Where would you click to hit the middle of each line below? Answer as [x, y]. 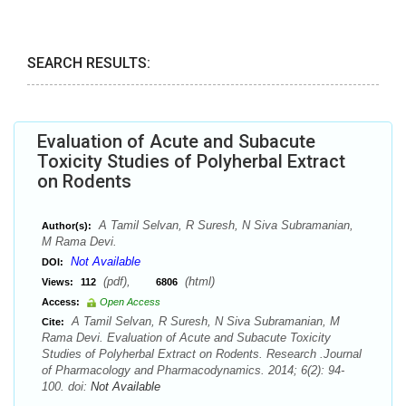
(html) [198, 281]
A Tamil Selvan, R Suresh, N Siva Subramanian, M [204, 321]
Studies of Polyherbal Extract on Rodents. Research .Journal [202, 354]
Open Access [130, 302]
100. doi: [66, 387]
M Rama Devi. [79, 242]
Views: [58, 282]
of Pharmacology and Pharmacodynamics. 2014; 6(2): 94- [193, 370]
